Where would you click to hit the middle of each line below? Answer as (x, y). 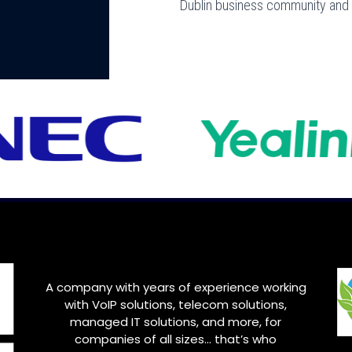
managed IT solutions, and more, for (176, 322)
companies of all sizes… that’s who (176, 339)
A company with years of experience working (176, 288)
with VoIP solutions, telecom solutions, (176, 305)
